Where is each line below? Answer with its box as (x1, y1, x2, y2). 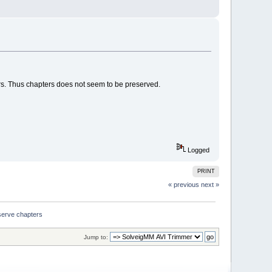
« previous (168, 180, 199, 188)
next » (200, 180, 219, 188)
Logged (185, 146, 209, 154)
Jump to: (83, 233, 108, 240)
